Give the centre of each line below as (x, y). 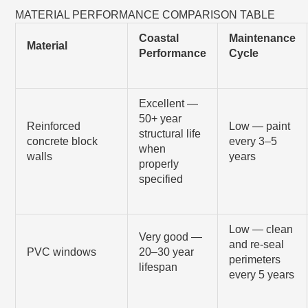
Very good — (171, 236)
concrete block (63, 141)
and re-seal (257, 244)
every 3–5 (253, 141)
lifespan (158, 267)
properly (159, 164)
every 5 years (262, 274)
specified (161, 179)
